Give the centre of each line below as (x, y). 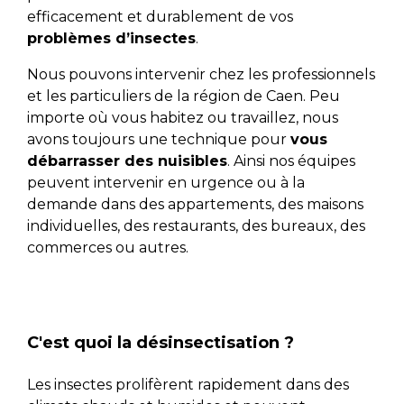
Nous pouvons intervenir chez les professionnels (201, 74)
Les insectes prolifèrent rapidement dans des (188, 385)
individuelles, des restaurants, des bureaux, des (196, 226)
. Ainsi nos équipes (291, 161)
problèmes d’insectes (111, 38)
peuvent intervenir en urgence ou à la (165, 183)
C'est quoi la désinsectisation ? (160, 343)
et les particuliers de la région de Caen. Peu (183, 96)
